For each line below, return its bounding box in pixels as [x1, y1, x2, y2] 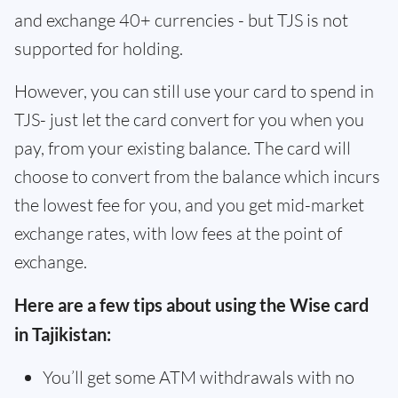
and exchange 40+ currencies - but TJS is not [14, 9, 348, 31]
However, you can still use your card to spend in [14, 80, 374, 102]
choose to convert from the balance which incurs [14, 165, 380, 187]
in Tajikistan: [14, 323, 111, 345]
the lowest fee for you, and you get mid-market [14, 194, 364, 216]
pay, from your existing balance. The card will [14, 137, 351, 159]
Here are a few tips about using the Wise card [14, 294, 369, 315]
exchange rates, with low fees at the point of [14, 222, 342, 244]
